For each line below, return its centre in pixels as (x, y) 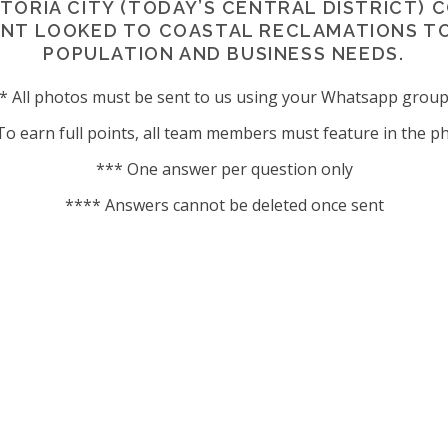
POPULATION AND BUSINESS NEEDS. (224, 53)
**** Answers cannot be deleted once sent (224, 205)
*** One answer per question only (224, 169)
